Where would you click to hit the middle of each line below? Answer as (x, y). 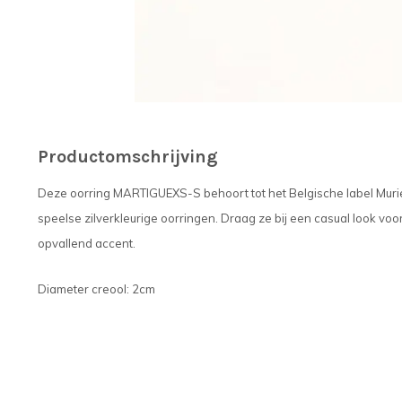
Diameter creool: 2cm (96, 289)
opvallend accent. (87, 243)
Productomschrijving (128, 157)
